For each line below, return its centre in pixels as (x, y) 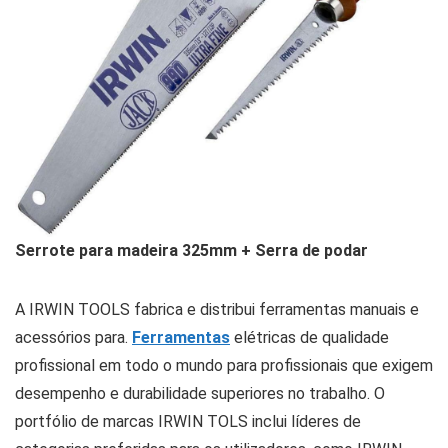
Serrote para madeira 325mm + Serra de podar (191, 250)
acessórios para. (73, 337)
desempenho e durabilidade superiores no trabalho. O (200, 393)
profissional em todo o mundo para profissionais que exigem (224, 365)
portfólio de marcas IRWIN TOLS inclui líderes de (188, 421)
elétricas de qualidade (311, 337)
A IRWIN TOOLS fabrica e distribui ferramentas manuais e (217, 309)
